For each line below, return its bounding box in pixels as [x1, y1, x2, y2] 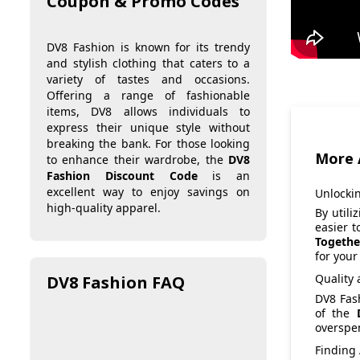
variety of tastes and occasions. [47, 72, 250, 88]
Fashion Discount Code [47, 168, 198, 184]
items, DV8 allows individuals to [47, 104, 250, 120]
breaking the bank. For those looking [47, 136, 250, 152]
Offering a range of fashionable [47, 88, 250, 104]
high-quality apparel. [47, 200, 161, 216]
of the [315, 305, 357, 321]
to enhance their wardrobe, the [47, 152, 228, 168]
